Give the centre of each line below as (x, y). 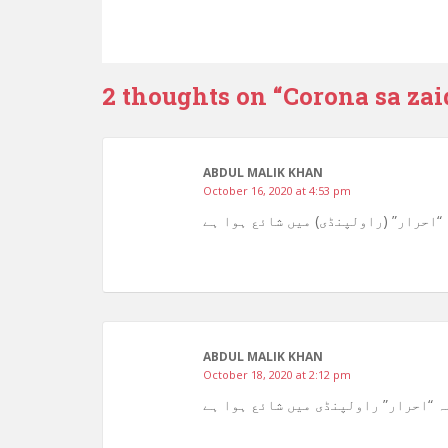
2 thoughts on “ (192, 95)
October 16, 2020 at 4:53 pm (277, 190)
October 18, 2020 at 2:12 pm (277, 374)
